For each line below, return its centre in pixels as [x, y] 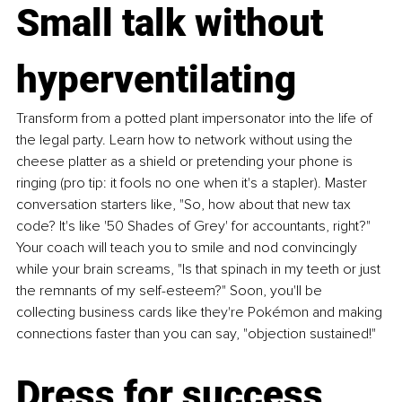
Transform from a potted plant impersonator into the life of [196, 119]
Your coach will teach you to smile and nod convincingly [188, 248]
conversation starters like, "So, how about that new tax [185, 205]
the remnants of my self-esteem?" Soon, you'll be [171, 291]
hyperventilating [156, 80]
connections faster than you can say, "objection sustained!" [196, 334]
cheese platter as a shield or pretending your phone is [186, 162]
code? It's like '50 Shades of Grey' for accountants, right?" [195, 227]
